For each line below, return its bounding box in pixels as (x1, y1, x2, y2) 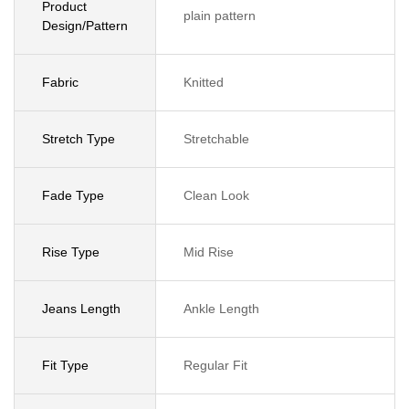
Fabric (42, 75, 79, 89)
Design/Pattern (42, 18, 128, 33)
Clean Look (184, 188, 249, 203)
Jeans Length (42, 301, 121, 316)
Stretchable (184, 131, 249, 146)
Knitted (184, 75, 224, 89)
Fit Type (42, 358, 89, 372)
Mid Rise (184, 245, 234, 259)
